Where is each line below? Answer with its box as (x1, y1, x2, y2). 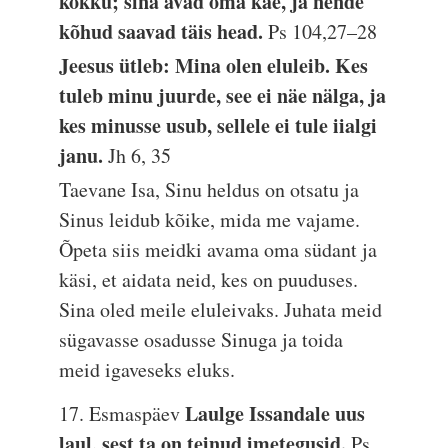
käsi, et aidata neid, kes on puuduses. (59, 266, 359, 293)
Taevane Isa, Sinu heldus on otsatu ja (59, 176, 360, 203)
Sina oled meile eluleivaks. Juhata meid (59, 296, 383, 323)
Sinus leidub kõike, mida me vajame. (59, 206, 361, 233)
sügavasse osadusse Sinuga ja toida (59, 326, 344, 353)
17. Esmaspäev (59, 400, 186, 427)
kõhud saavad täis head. (59, 17, 269, 46)
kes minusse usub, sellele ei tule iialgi (59, 111, 378, 140)
